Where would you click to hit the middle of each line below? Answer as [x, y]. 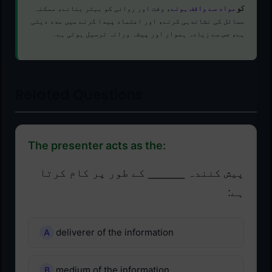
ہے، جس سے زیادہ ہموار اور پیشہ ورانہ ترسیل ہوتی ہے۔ [148, 34]
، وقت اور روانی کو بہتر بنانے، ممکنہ [103, 9]
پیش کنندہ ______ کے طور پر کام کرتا [142, 173]
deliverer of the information [115, 233]
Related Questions [79, 95]
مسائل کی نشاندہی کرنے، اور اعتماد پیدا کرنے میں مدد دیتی [138, 22]
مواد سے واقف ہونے [203, 9]
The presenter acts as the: [97, 146]
